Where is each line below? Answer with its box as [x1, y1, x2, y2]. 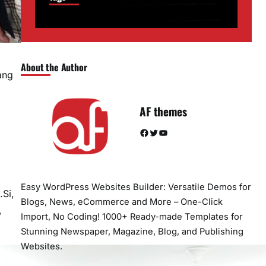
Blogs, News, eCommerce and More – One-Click [21, 197, 223, 208]
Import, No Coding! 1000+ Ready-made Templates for [21, 211, 243, 223]
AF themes [140, 103, 187, 121]
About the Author [21, 60, 87, 74]
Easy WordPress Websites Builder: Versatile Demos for [21, 182, 252, 193]
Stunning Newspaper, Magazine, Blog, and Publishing [21, 226, 244, 237]
